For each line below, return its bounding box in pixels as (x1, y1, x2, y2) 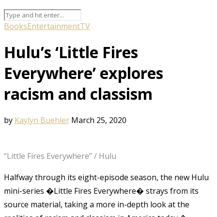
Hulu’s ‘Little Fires (4, 42, 138, 63)
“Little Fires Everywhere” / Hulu (4, 150, 116, 161)
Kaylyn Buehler (15, 114, 69, 125)
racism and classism (4, 83, 153, 105)
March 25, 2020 (71, 114, 126, 125)
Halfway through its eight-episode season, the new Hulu (4, 171, 209, 183)
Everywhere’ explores (4, 62, 163, 84)
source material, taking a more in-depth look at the (4, 199, 189, 210)
